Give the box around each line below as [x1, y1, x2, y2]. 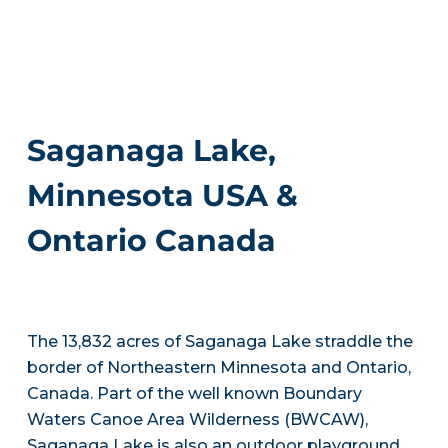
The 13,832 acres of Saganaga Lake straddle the [26, 332, 413, 351]
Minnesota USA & [26, 177, 298, 214]
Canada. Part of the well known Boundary [26, 384, 362, 403]
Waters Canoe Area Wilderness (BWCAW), [26, 410, 368, 429]
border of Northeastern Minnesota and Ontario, [26, 358, 411, 377]
